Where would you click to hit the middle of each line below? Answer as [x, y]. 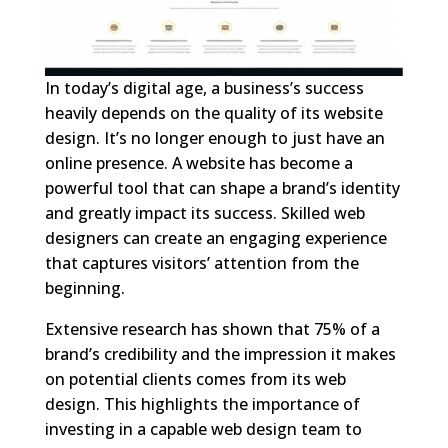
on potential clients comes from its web [195, 378]
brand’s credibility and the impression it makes [220, 353]
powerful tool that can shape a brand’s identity [222, 187]
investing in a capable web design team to [203, 428]
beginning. [84, 287]
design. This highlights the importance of [202, 403]
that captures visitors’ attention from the [201, 262]
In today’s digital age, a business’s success [204, 87]
